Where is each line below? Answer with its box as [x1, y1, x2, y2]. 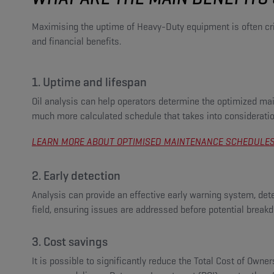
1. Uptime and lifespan [32, 73, 147, 90]
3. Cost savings [32, 233, 108, 250]
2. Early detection [32, 167, 120, 183]
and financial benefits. [32, 34, 121, 48]
